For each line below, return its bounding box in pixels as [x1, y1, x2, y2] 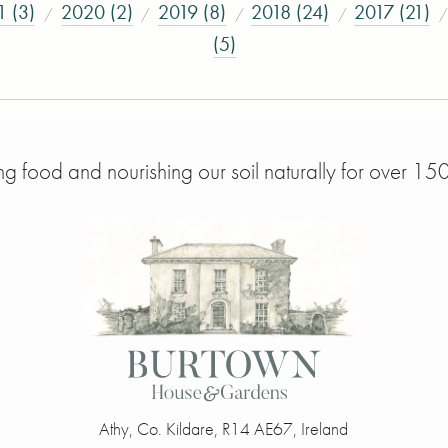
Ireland [301, 417, 349, 441]
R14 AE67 [222, 417, 294, 441]
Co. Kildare [137, 417, 215, 441]
